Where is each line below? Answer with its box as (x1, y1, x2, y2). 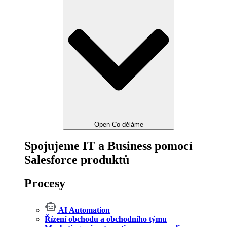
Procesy (24, 177, 65, 191)
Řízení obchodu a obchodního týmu (45, 215, 167, 224)
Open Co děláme (94, 120, 143, 128)
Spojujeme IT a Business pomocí (24, 139, 193, 153)
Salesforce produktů (24, 153, 129, 167)
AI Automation (58, 206, 110, 215)
